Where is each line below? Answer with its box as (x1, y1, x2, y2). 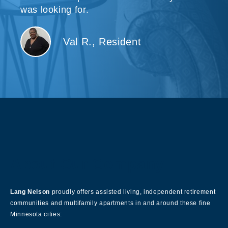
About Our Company (10, 155, 164, 173)
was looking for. (20, 4, 89, 15)
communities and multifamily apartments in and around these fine (10, 199, 211, 207)
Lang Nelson (10, 188, 50, 195)
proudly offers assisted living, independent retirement (50, 188, 216, 195)
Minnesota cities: (10, 210, 62, 218)
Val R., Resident (63, 36, 141, 47)
